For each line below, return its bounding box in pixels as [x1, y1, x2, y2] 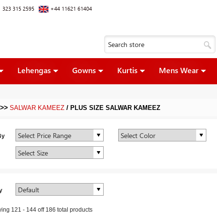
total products [57, 206, 93, 213]
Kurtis [117, 65, 138, 75]
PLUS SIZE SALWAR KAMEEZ [70, 105, 160, 111]
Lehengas [17, 65, 51, 75]
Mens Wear [158, 65, 199, 75]
